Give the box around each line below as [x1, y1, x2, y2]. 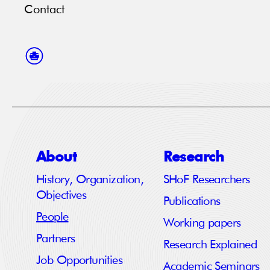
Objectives [36, 189, 87, 202]
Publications [163, 195, 221, 208]
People [36, 211, 69, 224]
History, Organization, [36, 174, 144, 186]
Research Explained [163, 239, 257, 251]
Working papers [163, 217, 241, 230]
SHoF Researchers [163, 174, 250, 186]
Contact [24, 4, 64, 16]
